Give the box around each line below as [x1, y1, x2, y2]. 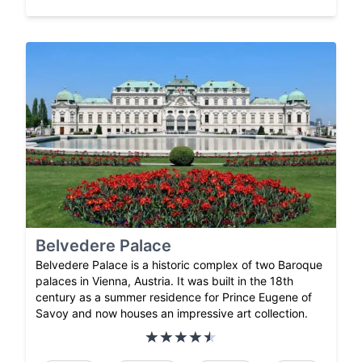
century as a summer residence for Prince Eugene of [36, 289, 312, 304]
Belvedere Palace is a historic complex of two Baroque [36, 257, 322, 271]
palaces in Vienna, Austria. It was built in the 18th [36, 273, 293, 288]
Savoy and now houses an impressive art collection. [36, 305, 308, 320]
